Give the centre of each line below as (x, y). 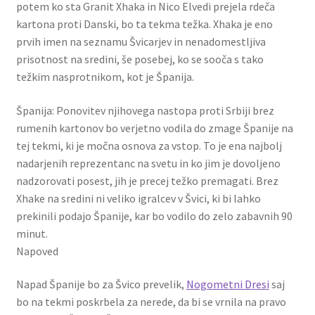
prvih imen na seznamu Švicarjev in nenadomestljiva (141, 42)
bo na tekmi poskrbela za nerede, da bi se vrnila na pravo (151, 302)
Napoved (37, 251)
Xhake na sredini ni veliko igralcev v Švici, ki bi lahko (138, 198)
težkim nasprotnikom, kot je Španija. (105, 77)
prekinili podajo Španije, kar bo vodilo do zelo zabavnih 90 (154, 216)
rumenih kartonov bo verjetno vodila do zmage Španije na (154, 128)
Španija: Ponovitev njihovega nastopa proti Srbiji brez (145, 110)
